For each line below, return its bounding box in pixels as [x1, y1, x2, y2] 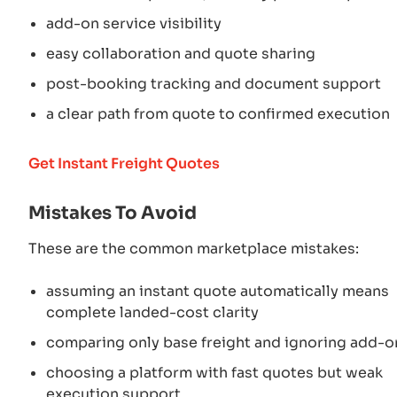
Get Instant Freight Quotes [28, 153, 220, 173]
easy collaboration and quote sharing [46, 43, 315, 63]
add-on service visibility [46, 13, 222, 33]
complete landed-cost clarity [46, 302, 259, 322]
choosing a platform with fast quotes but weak [46, 362, 383, 382]
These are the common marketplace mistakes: [28, 238, 359, 258]
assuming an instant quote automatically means [46, 281, 389, 300]
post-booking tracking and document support [46, 74, 381, 93]
